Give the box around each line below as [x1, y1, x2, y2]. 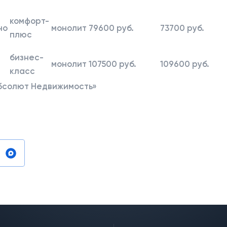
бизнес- [10, 52, 44, 62]
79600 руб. [89, 22, 134, 33]
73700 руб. [160, 22, 204, 33]
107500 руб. [89, 58, 136, 69]
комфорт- [10, 15, 49, 26]
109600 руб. [160, 58, 209, 69]
